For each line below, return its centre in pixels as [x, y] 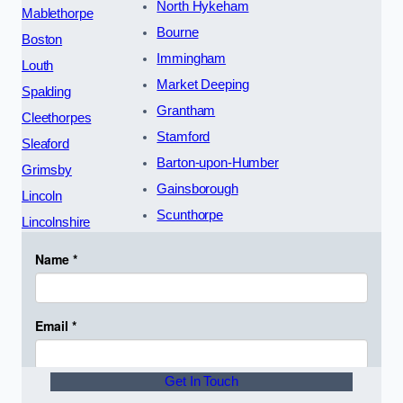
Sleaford [45, 143]
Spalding [46, 91]
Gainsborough [197, 188]
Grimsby [47, 170]
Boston [42, 39]
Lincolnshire [56, 222]
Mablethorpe [58, 13]
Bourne [178, 32]
